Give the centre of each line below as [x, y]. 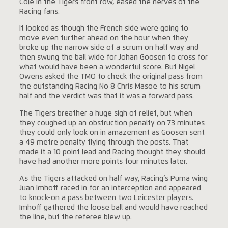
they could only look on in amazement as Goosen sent [112, 133]
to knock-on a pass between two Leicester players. [106, 198]
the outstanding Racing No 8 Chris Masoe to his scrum [110, 87]
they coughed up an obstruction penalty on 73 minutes [112, 123]
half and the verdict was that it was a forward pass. [106, 96]
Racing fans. [39, 11]
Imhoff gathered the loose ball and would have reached [113, 208]
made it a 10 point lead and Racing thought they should [112, 152]
